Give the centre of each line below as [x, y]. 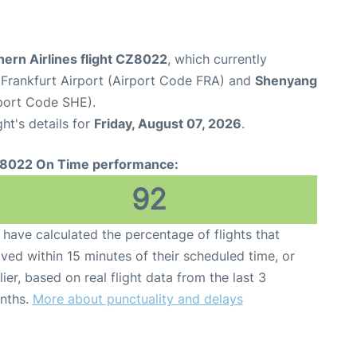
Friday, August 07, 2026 [168, 123]
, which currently [217, 59]
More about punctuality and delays [137, 298]
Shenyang [286, 80]
